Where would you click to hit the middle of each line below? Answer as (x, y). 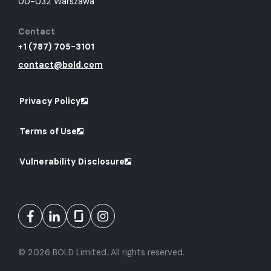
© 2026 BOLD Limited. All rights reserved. (101, 253)
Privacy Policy (51, 101)
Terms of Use (48, 132)
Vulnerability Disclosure (72, 162)
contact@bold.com (60, 65)
